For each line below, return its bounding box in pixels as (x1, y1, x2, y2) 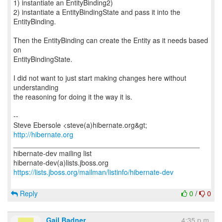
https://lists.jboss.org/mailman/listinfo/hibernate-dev (13, 167, 173, 177)
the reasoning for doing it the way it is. (13, 92, 132, 102)
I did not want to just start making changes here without (13, 73, 186, 83)
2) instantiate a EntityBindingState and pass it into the (13, 7, 180, 17)
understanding (13, 82, 58, 92)
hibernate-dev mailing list (13, 148, 92, 158)
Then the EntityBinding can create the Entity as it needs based (13, 35, 208, 45)
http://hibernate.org (13, 129, 73, 139)
